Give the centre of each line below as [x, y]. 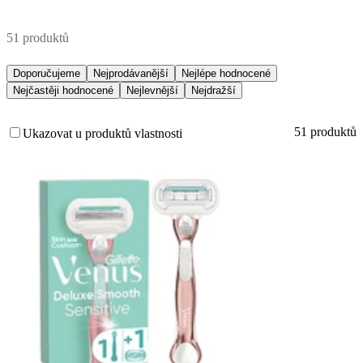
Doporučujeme [47, 74]
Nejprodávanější [131, 74]
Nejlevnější [152, 91]
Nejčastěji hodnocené [63, 91]
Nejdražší [214, 91]
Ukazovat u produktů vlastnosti [102, 134]
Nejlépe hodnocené [226, 74]
